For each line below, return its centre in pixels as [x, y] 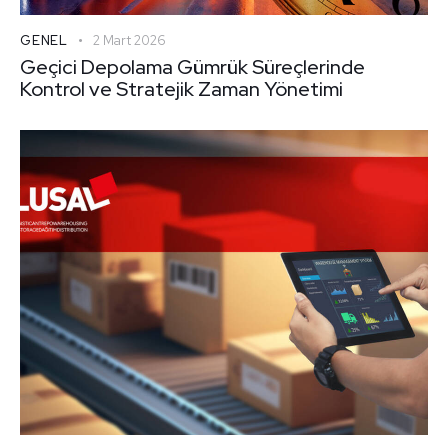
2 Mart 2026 [129, 41]
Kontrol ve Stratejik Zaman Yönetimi [181, 89]
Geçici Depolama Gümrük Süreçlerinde [192, 67]
